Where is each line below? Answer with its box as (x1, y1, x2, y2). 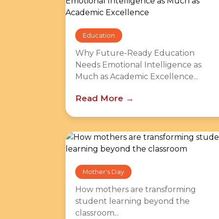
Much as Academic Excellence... (75, 72, 198, 81)
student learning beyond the (75, 197, 190, 206)
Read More (75, 93, 123, 103)
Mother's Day (83, 168, 124, 175)
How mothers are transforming (75, 185, 196, 194)
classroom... (75, 208, 119, 218)
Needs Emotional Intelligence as (75, 60, 201, 69)
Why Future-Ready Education (75, 48, 195, 58)
